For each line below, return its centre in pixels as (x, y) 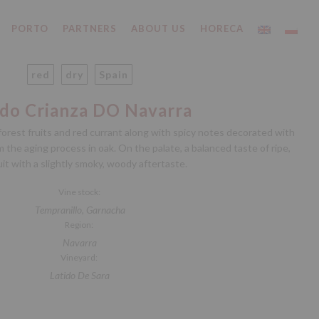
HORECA (222, 28)
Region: (80, 225)
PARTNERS (90, 28)
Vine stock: (80, 192)
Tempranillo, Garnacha (80, 210)
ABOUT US (158, 28)
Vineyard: (80, 257)
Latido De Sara (80, 275)
